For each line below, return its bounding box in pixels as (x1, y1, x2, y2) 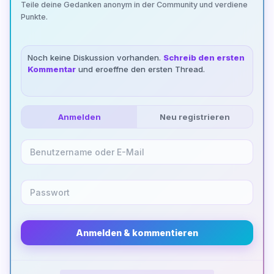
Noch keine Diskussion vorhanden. (28, 52, 164, 62)
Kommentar (28, 64, 76, 74)
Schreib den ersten (163, 52, 245, 62)
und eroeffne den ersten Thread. (76, 64, 206, 74)
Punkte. (21, 12, 48, 21)
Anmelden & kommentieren (76, 227, 198, 238)
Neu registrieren (159, 111, 230, 122)
